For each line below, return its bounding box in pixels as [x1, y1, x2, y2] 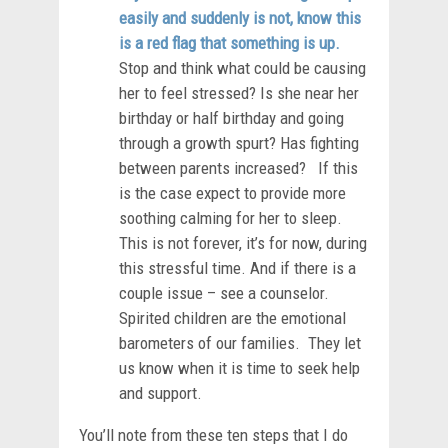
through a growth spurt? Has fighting [119, 132, 359, 153]
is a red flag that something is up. [119, 32, 340, 53]
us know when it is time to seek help [119, 357, 360, 378]
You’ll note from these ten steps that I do [79, 424, 348, 445]
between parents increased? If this [119, 157, 358, 178]
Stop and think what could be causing [119, 57, 366, 78]
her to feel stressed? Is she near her [119, 82, 359, 103]
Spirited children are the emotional [119, 307, 346, 328]
